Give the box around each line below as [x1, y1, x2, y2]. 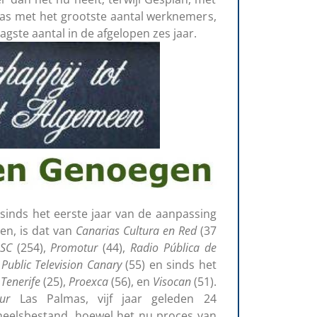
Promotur [50, 239, 98, 255]
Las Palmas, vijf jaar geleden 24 [10, 290, 217, 306]
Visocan [152, 273, 191, 289]
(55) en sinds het [125, 256, 217, 272]
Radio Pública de [129, 239, 217, 255]
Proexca [68, 273, 108, 289]
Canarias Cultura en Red [75, 222, 197, 238]
